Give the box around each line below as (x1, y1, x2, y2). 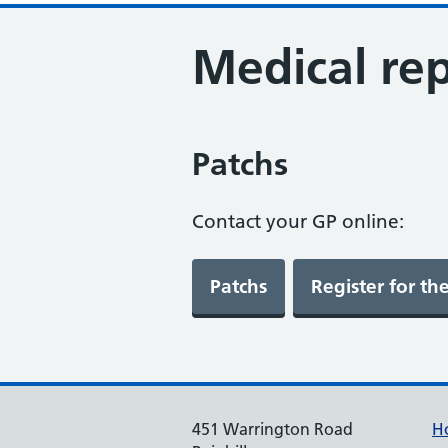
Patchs (192, 145, 288, 183)
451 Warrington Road (192, 419, 353, 439)
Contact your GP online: (192, 210, 404, 233)
